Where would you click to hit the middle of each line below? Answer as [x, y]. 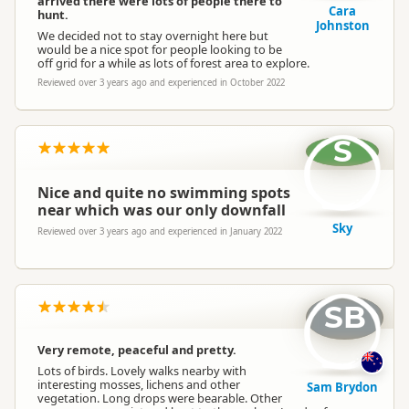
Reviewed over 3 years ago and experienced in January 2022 [160, 231]
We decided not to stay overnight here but [153, 36]
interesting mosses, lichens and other [139, 384]
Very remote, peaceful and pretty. [137, 350]
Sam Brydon [342, 387]
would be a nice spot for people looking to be [160, 49]
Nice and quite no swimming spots [164, 193]
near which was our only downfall [162, 210]
